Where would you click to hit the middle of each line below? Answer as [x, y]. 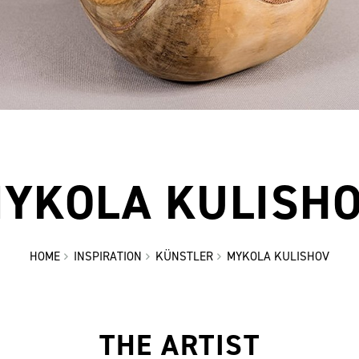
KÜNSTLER [184, 257]
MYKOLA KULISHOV [278, 257]
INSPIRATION [108, 257]
